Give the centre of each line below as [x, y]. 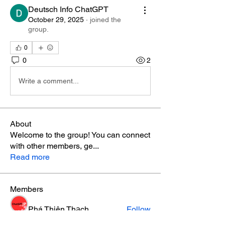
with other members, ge [51, 146]
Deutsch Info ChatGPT [68, 9]
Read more [30, 157]
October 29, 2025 [56, 20]
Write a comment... [49, 81]
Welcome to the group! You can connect [80, 135]
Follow [139, 209]
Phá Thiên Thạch [59, 209]
